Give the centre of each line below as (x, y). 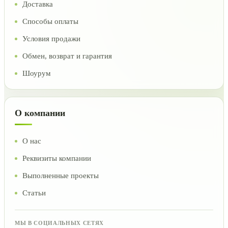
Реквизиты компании (57, 158)
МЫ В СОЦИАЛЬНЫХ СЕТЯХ (59, 223)
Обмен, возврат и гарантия (67, 56)
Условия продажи (51, 39)
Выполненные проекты (61, 176)
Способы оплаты (50, 21)
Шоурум (37, 73)
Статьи (34, 193)
